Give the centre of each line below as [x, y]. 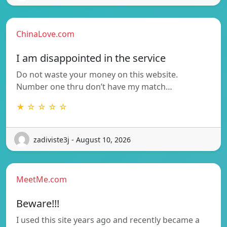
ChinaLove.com [45, 34]
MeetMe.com [42, 180]
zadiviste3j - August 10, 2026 [82, 139]
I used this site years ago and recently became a [108, 220]
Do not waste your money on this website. [97, 75]
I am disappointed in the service [91, 58]
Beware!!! [38, 204]
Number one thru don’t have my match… [94, 87]
